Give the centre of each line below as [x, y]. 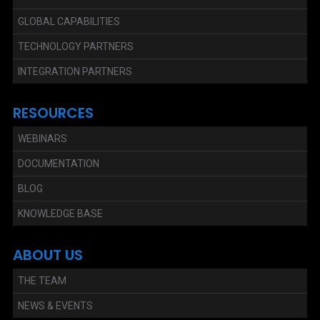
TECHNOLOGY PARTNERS [75, 46]
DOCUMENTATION [58, 163]
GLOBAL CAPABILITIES [69, 21]
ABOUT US [47, 255]
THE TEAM [42, 280]
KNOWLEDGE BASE [60, 213]
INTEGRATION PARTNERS [75, 71]
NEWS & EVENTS [55, 305]
